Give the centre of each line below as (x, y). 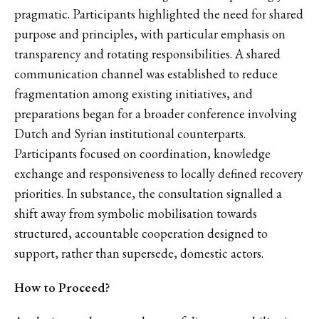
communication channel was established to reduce (146, 73)
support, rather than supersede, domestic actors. (139, 253)
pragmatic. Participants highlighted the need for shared (159, 14)
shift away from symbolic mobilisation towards (136, 213)
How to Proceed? (62, 287)
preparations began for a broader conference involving (156, 113)
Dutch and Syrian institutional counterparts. (130, 133)
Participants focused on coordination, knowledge (142, 153)
